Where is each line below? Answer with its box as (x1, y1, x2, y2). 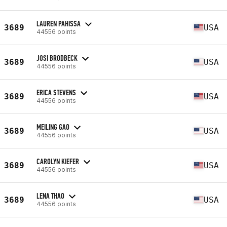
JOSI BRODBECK (36, 53, 78, 63)
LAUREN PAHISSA (36, 18, 81, 28)
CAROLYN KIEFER (36, 156, 79, 166)
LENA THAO (36, 191, 64, 201)
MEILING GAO (36, 122, 69, 132)
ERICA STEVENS (36, 87, 76, 97)
